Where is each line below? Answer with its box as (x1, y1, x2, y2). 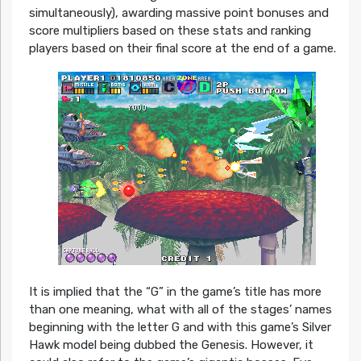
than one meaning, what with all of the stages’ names (28, 302, 332, 317)
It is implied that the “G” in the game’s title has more (28, 284, 322, 300)
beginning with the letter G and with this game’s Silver (28, 320, 331, 335)
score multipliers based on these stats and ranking (28, 23, 311, 38)
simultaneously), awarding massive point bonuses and (28, 5, 329, 20)
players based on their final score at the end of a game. (28, 40, 336, 56)
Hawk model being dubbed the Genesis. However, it (28, 338, 313, 353)
